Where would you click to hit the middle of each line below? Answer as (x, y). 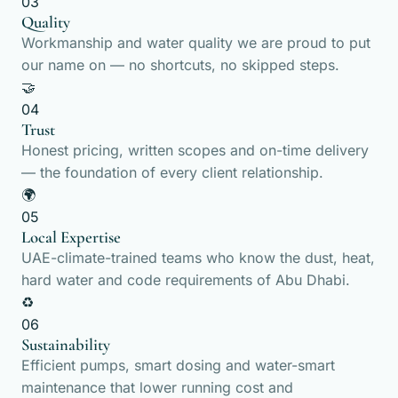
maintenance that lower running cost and (157, 387)
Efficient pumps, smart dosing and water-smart (178, 365)
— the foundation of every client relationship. (172, 172)
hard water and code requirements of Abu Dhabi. (186, 280)
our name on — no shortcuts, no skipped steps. (180, 65)
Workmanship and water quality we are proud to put (196, 43)
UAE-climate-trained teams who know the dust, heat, (198, 258)
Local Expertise (71, 237)
